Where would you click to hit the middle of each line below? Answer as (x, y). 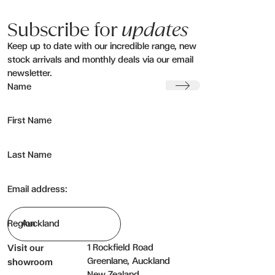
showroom (30, 263)
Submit (180, 87)
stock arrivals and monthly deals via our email (100, 60)
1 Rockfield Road (121, 248)
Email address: (39, 190)
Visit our (25, 249)
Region (21, 224)
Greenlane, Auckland (129, 261)
